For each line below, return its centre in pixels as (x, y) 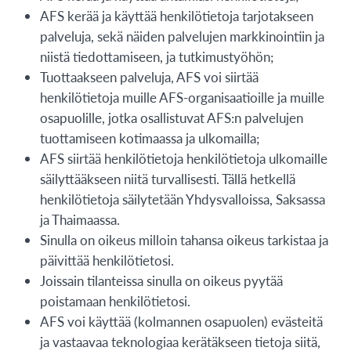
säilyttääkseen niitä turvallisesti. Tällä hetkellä (167, 178)
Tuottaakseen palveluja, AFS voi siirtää (149, 76)
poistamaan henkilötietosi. (115, 300)
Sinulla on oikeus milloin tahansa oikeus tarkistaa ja (184, 239)
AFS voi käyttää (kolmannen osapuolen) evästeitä (181, 321)
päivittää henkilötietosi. (107, 260)
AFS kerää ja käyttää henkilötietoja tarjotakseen (176, 15)
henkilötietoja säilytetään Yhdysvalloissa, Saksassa (182, 199)
